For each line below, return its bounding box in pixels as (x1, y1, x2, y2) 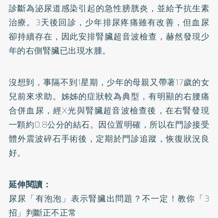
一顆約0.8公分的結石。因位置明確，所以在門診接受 (8, 118, 210, 131)
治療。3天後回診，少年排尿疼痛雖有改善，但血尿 (8, 16, 210, 29)
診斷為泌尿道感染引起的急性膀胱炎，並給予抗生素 (8, 1, 210, 15)
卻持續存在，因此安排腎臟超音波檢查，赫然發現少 (8, 30, 210, 43)
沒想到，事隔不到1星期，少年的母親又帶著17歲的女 (8, 75, 210, 89)
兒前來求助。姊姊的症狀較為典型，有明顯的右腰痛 (8, 90, 210, 103)
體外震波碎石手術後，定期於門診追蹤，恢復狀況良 (8, 132, 210, 145)
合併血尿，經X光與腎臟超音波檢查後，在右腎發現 (8, 104, 210, 117)
